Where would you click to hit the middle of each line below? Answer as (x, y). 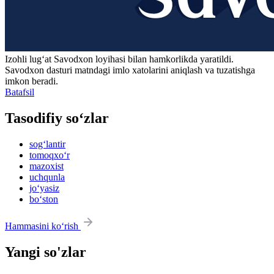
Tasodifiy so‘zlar (57, 118)
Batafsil (20, 92)
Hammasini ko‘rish (43, 226)
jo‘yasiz (44, 188)
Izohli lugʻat (29, 59)
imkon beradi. (31, 81)
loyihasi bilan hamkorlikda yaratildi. (163, 59)
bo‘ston (44, 199)
